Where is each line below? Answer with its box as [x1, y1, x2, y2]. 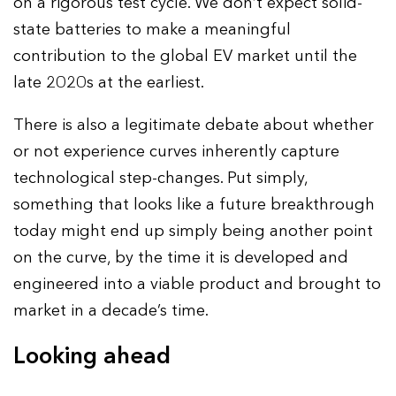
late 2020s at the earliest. [13, 72, 205, 94]
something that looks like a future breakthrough [13, 194, 376, 216]
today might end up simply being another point [13, 221, 374, 242]
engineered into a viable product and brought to [13, 274, 382, 295]
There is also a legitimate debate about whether [13, 115, 375, 136]
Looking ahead [13, 341, 171, 372]
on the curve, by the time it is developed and [13, 247, 349, 269]
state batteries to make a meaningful [13, 19, 292, 41]
